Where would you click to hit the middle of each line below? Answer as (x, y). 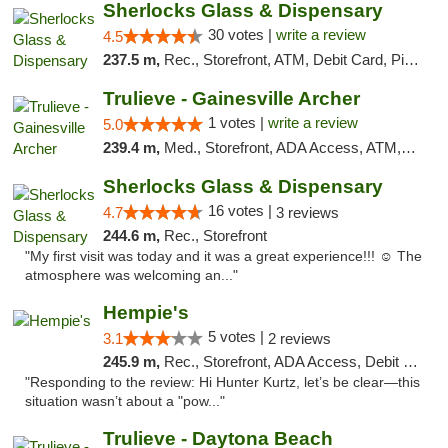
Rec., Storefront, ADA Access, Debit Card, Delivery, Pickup (283, 361)
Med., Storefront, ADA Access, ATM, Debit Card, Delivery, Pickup (282, 147)
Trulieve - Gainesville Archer (231, 98)
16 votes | (241, 210)
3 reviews (307, 212)
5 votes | (237, 336)
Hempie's (145, 312)
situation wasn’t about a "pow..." (125, 401)
